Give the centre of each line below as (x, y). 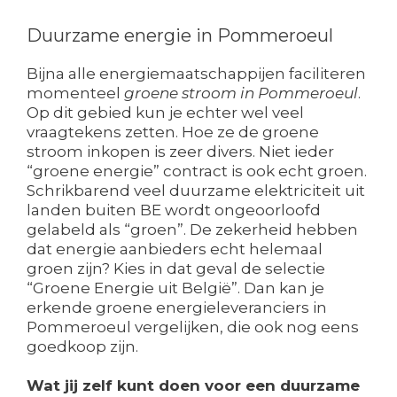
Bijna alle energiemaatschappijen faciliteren (196, 74)
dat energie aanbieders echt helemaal (175, 249)
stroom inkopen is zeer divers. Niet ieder (180, 152)
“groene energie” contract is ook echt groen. (197, 171)
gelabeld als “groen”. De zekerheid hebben (192, 230)
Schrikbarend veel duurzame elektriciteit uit (196, 191)
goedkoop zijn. (82, 347)
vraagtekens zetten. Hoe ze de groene (173, 132)
